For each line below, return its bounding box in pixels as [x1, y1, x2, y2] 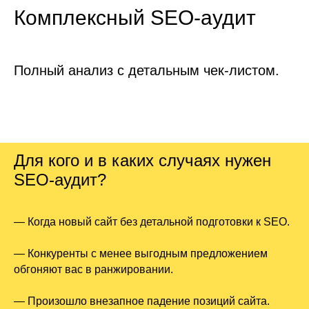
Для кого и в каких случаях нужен [14, 151, 271, 170]
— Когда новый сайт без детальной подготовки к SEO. [14, 216, 290, 228]
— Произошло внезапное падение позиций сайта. [14, 295, 270, 308]
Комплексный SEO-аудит [14, 6, 256, 30]
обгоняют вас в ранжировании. [14, 263, 173, 276]
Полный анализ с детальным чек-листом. [14, 63, 279, 79]
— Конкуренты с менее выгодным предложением [14, 248, 268, 260]
